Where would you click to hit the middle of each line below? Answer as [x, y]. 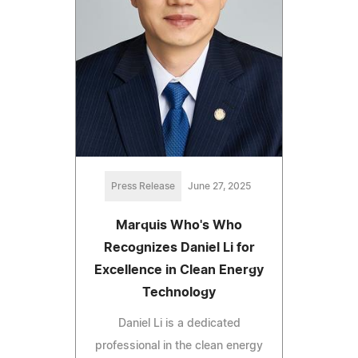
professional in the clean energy [179, 346]
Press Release [143, 187]
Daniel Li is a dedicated [179, 324]
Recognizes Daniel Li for [179, 248]
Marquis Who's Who [179, 226]
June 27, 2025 [219, 187]
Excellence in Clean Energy [179, 270]
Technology [179, 293]
